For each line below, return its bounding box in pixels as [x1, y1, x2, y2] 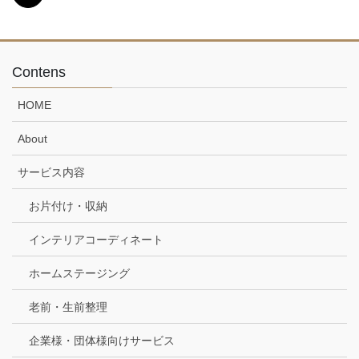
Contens [12, 64, 66, 81]
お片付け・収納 [29, 200, 107, 213]
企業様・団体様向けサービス [29, 334, 175, 348]
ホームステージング [29, 267, 130, 280]
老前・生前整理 [29, 301, 107, 314]
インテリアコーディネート [29, 233, 163, 247]
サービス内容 [18, 166, 85, 179]
